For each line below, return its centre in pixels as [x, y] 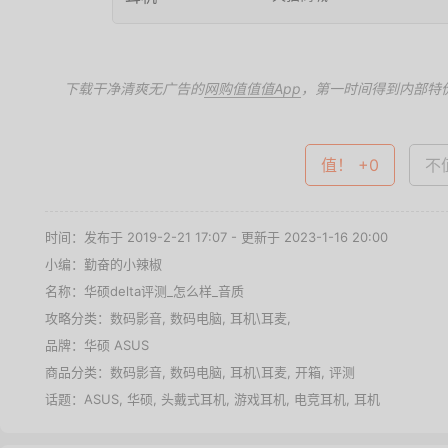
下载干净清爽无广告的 [134, 88]
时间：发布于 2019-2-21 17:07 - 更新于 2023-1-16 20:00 [216, 237]
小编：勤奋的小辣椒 [103, 264]
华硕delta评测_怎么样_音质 [164, 291]
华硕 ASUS [116, 345]
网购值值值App [252, 88]
